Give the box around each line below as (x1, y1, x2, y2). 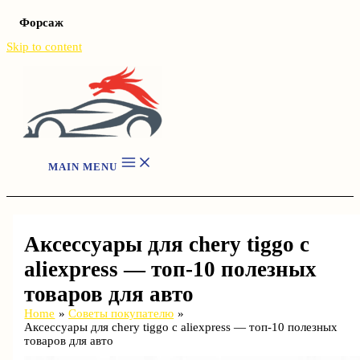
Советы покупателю (68, 306, 174, 320)
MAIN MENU (48, 161, 117, 173)
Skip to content (6, 40, 82, 53)
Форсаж (19, 16, 63, 29)
